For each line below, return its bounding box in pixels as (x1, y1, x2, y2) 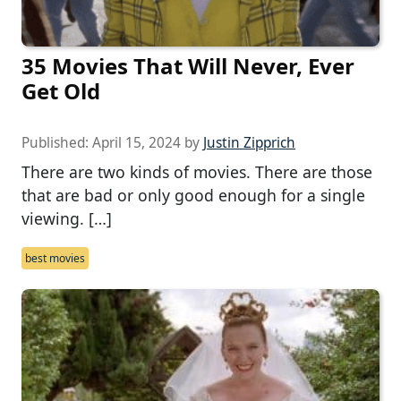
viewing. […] (21, 207, 112, 229)
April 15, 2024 (92, 132, 181, 152)
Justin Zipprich (203, 132, 295, 152)
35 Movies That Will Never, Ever (21, 50, 354, 81)
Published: (21, 132, 92, 152)
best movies (25, 250, 85, 266)
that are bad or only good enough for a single (21, 183, 365, 206)
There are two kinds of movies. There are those (21, 160, 372, 183)
